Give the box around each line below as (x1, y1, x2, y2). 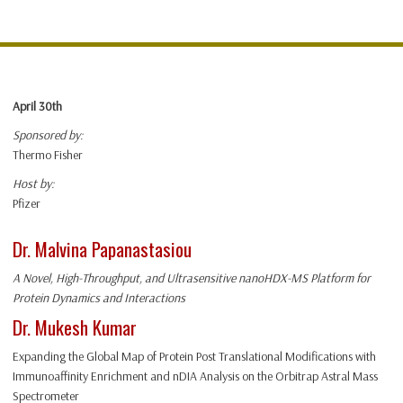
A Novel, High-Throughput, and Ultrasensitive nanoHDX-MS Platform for (13, 270, 371, 287)
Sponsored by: (13, 127, 83, 144)
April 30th (13, 98, 62, 115)
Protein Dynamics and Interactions (13, 290, 185, 307)
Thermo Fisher (13, 147, 83, 164)
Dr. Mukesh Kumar (13, 313, 137, 342)
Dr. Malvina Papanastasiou (13, 235, 192, 264)
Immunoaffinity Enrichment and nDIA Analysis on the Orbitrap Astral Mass (13, 368, 378, 385)
